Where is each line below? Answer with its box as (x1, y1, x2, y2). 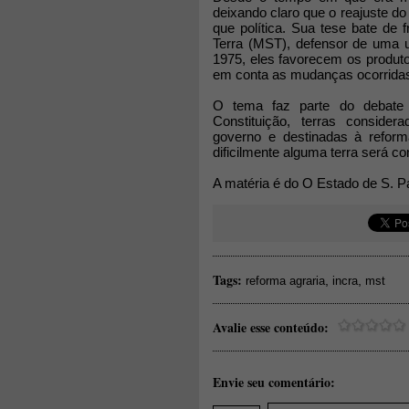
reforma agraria (246, 274, 325, 288)
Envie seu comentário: (213, 372, 335, 392)
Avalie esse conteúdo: (213, 318, 329, 337)
